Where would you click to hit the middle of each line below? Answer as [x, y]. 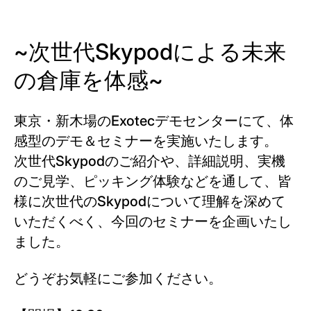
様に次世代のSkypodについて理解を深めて [150, 201]
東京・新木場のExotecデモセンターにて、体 [154, 121]
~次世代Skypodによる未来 [150, 52]
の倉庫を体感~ [89, 80]
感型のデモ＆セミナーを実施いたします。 [146, 141]
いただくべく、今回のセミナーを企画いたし [153, 221]
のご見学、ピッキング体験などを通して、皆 [153, 181]
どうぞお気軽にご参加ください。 [118, 278]
